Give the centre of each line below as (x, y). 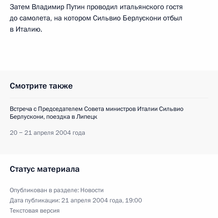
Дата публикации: (36, 200)
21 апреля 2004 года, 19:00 (102, 200)
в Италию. (26, 29)
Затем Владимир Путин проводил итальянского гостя (96, 7)
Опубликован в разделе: (45, 190)
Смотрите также (41, 86)
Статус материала (45, 169)
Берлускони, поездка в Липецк (54, 117)
